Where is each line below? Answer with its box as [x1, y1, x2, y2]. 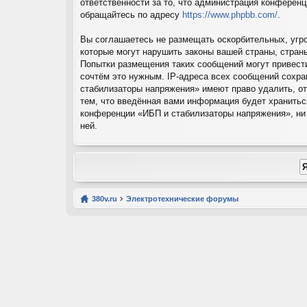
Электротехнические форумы [126, 195, 238, 203]
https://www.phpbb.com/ [182, 10, 278, 20]
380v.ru [92, 195, 117, 203]
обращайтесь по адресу [80, 10, 182, 20]
